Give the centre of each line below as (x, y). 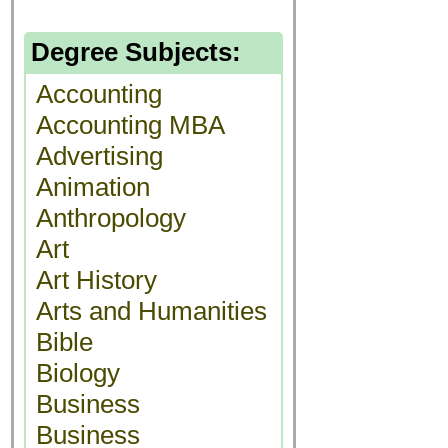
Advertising (99, 156)
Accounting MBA (130, 125)
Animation (93, 187)
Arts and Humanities (151, 311)
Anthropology (111, 218)
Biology (78, 373)
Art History (96, 280)
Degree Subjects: (136, 52)
